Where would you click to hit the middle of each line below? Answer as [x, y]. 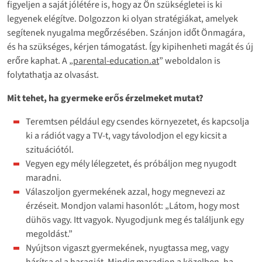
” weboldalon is [190, 61]
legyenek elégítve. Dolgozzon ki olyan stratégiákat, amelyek [123, 18]
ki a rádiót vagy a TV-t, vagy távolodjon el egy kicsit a [126, 135]
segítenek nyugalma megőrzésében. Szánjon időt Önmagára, [126, 32]
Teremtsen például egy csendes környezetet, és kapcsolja [137, 121]
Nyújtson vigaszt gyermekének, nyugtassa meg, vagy [127, 248]
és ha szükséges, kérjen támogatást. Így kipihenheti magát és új [130, 46]
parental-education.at [116, 61]
